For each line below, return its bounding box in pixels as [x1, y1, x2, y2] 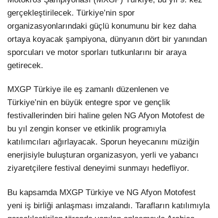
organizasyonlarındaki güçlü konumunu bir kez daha [7, 21, 196, 31]
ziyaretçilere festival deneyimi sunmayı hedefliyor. [7, 163, 189, 173]
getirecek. [7, 61, 43, 71]
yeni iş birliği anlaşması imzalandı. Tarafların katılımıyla [7, 200, 210, 210]
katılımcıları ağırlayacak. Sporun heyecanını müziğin [7, 137, 199, 147]
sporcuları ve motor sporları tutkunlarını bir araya [7, 48, 186, 57]
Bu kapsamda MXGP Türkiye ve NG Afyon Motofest [7, 187, 196, 197]
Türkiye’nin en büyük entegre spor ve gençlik [7, 98, 170, 108]
